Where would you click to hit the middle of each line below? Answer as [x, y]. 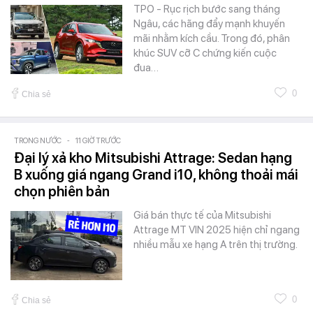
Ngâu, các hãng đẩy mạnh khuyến [209, 24]
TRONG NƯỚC [38, 141]
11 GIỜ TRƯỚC [98, 141]
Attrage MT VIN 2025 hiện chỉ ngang [217, 230]
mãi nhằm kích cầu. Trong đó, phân [212, 39]
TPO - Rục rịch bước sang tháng [207, 9]
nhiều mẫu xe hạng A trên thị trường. [216, 245]
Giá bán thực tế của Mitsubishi [202, 216]
